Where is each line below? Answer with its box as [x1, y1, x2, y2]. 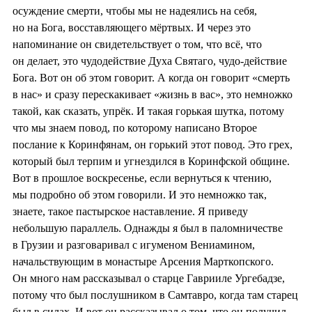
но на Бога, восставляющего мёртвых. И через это [13, 21, 251, 33]
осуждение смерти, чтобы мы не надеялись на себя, [13, 4, 257, 17]
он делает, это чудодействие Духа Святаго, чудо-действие [13, 54, 287, 67]
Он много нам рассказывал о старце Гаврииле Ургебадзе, [13, 272, 285, 284]
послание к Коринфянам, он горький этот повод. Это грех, [13, 138, 292, 150]
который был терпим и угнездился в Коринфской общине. [13, 155, 290, 167]
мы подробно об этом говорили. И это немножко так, [13, 188, 267, 201]
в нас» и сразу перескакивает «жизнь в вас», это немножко [13, 88, 292, 100]
